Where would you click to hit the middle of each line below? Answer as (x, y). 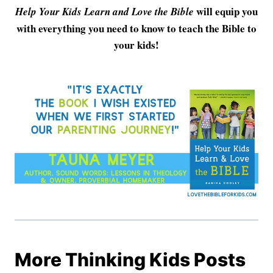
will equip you (226, 11)
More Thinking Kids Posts (130, 259)
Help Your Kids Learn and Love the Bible (105, 11)
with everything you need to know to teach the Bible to (136, 28)
